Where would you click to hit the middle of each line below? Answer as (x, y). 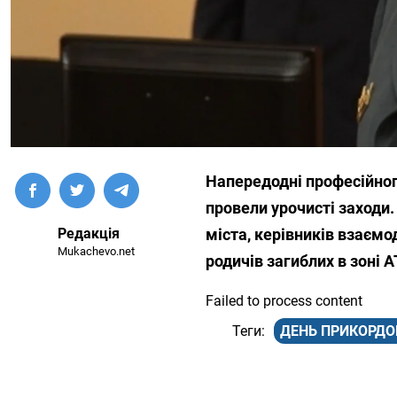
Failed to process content (284, 301)
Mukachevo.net (96, 252)
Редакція (89, 234)
